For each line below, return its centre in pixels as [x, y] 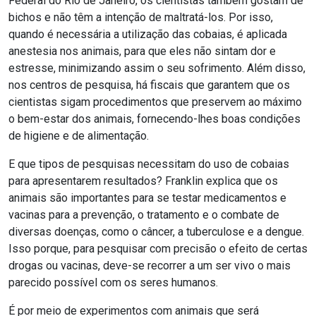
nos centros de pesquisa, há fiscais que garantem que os [149, 85]
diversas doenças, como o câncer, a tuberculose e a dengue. [156, 232]
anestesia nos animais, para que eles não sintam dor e [142, 51]
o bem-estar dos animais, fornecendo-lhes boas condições [154, 119]
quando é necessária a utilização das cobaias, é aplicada [148, 34]
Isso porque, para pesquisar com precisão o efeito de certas [158, 249]
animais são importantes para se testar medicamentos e [147, 198]
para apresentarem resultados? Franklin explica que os [143, 181]
